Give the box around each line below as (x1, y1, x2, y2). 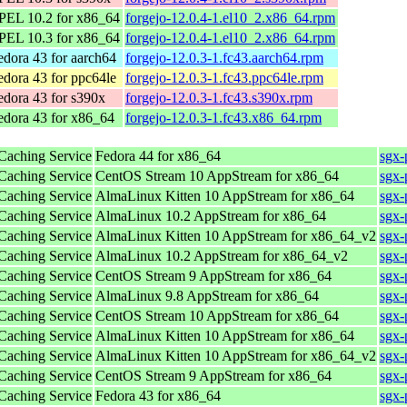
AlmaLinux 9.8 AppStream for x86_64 (95, 287, 319, 303)
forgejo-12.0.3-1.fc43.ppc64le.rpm (125, 69, 323, 85)
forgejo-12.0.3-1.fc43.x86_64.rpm (125, 109, 322, 125)
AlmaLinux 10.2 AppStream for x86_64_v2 (95, 247, 348, 263)
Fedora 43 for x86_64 (95, 387, 221, 403)
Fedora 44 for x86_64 (95, 147, 221, 164)
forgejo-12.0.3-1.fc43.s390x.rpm (125, 89, 313, 105)
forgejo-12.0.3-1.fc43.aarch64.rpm (125, 49, 323, 65)
